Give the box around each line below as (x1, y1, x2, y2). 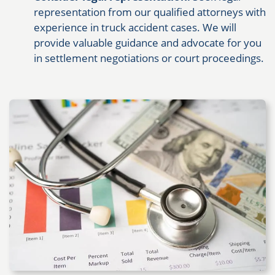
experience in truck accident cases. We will (34, 20, 236, 35)
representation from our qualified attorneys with (34, 5, 266, 20)
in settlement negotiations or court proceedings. (34, 51, 264, 66)
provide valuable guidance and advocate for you (34, 36, 261, 50)
